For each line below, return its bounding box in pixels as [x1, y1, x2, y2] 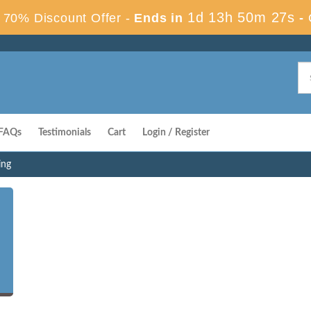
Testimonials [38, 128, 91, 137]
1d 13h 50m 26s [187, 10, 296, 25]
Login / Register [142, 128, 210, 137]
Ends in [130, 11, 187, 25]
